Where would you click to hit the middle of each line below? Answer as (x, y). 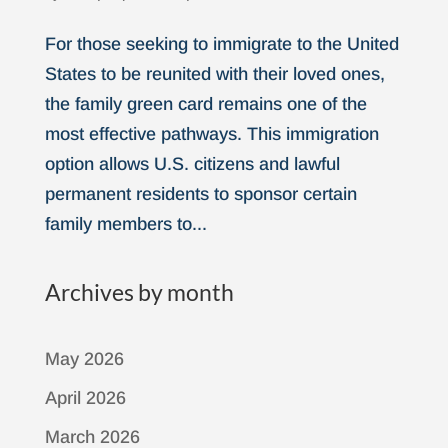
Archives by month (139, 292)
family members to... (125, 224)
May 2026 (84, 359)
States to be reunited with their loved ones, (214, 74)
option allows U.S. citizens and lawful (192, 164)
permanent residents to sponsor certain (200, 194)
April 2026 (85, 398)
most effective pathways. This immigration (211, 134)
